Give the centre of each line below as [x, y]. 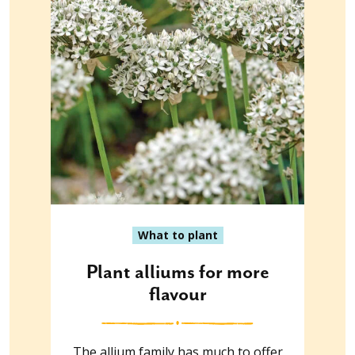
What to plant [177, 235]
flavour [177, 294]
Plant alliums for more [177, 272]
